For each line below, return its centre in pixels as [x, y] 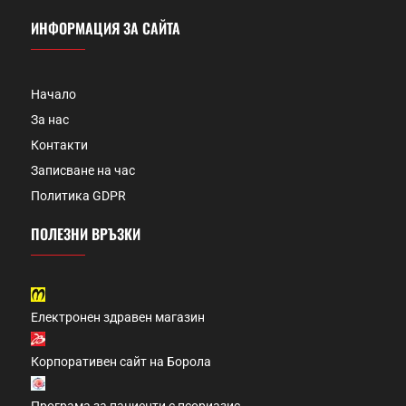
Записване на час [83, 171]
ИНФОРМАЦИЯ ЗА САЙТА [106, 29]
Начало [53, 95]
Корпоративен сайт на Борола [121, 362]
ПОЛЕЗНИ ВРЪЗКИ [86, 234]
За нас [50, 120]
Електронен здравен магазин [118, 318]
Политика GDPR [78, 196]
